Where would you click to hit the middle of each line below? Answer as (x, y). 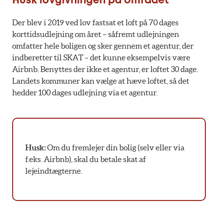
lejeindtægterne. (54, 171)
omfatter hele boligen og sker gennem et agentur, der (103, 45)
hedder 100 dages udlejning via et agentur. (85, 92)
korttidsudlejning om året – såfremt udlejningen (96, 34)
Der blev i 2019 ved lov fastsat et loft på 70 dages (95, 22)
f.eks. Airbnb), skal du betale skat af (85, 159)
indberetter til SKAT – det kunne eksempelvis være (101, 57)
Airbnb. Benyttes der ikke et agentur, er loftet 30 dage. (105, 69)
